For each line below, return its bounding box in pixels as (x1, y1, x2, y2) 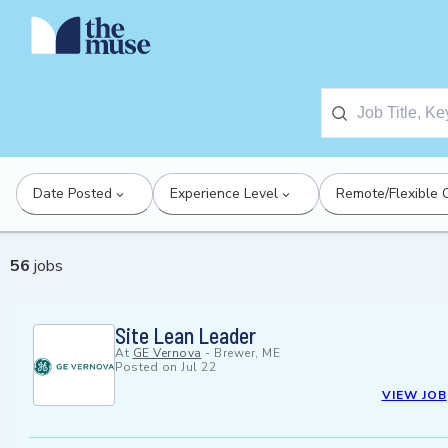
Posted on (115, 359, 181, 376)
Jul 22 (181, 359, 216, 376)
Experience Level (170, 184, 278, 203)
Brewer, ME (214, 345, 280, 362)
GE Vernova (132, 345, 202, 362)
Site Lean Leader (115, 322, 256, 349)
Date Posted (33, 184, 112, 203)
